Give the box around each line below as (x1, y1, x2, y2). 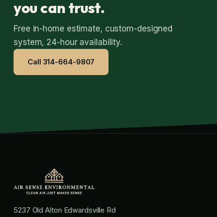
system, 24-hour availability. (14, 37, 123, 47)
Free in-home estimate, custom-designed (14, 23, 173, 33)
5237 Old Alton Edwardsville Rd (14, 205, 116, 215)
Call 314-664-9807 (28, 57, 95, 66)
